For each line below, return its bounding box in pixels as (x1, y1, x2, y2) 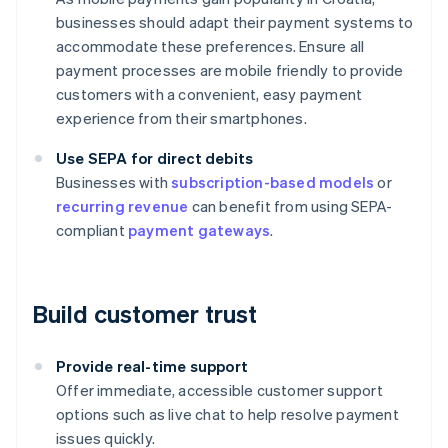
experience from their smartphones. (56, 108, 307, 129)
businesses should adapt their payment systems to (56, 12, 414, 33)
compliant (56, 220, 128, 241)
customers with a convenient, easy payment (56, 84, 363, 105)
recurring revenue (56, 196, 189, 217)
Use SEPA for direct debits (56, 148, 254, 169)
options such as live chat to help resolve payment (56, 404, 399, 425)
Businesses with (56, 172, 172, 193)
